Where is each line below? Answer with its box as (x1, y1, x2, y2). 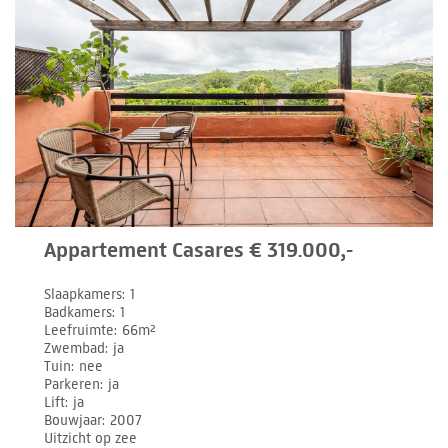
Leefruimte (44, 321, 115, 339)
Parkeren (44, 375, 101, 393)
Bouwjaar (44, 411, 103, 429)
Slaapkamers (44, 285, 123, 303)
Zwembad (44, 339, 106, 357)
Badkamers (44, 303, 113, 321)
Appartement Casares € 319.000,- (44, 237, 354, 263)
